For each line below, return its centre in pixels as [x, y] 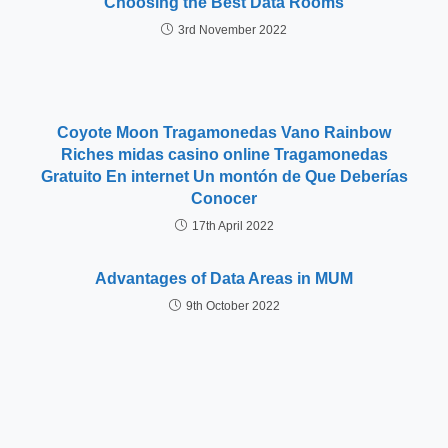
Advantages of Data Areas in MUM [224, 278]
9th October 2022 [232, 306]
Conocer [224, 198]
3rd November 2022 [232, 30]
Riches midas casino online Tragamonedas [224, 154]
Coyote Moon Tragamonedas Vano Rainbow [224, 132]
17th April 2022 [232, 226]
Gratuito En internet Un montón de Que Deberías [224, 176]
